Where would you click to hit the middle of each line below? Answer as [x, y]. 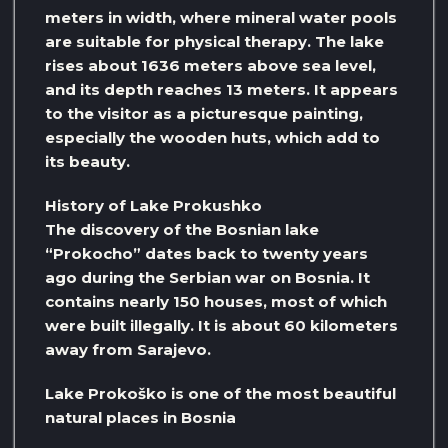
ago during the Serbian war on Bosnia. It [207, 277]
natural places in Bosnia [140, 417]
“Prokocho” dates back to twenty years [206, 253]
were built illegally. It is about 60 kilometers [221, 325]
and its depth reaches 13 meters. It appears [221, 89]
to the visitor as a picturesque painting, [204, 113]
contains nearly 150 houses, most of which [216, 301]
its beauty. [87, 161]
